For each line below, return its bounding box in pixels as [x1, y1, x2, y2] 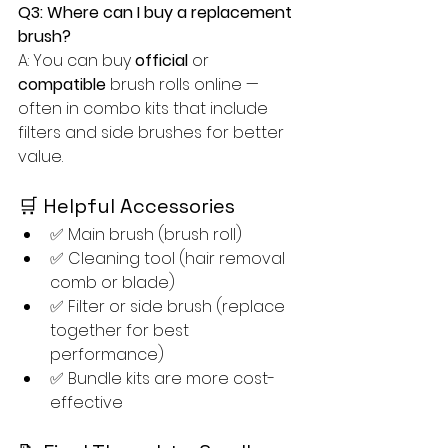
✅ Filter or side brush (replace [50, 294, 289, 318]
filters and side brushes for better [18, 120, 288, 144]
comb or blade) [50, 270, 175, 294]
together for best [50, 318, 193, 342]
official [135, 48, 188, 72]
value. [18, 144, 63, 168]
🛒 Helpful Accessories [18, 192, 235, 219]
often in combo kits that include [18, 96, 272, 120]
